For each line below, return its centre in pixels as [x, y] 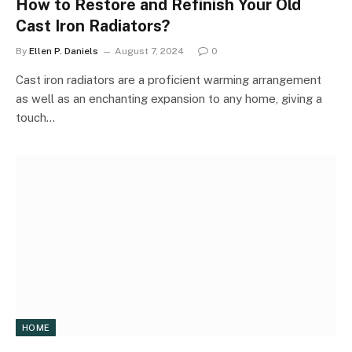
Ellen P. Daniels [64, 51]
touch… [35, 117]
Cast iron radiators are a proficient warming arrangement [169, 80]
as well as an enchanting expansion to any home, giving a [169, 99]
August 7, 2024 [149, 51]
